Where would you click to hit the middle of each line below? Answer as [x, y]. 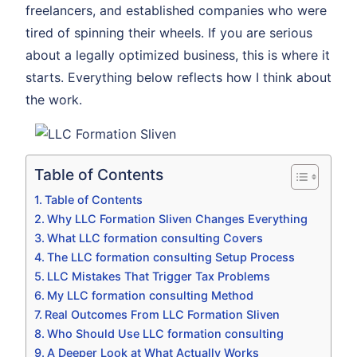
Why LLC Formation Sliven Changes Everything [177, 218]
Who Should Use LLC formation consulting [165, 333]
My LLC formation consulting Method [150, 295]
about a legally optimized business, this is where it [178, 55]
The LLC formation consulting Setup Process [171, 257]
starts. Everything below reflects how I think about [178, 77]
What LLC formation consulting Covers [155, 237]
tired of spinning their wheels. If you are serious [169, 32]
